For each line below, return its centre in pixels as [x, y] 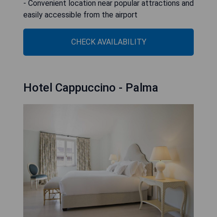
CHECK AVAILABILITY [108, 42]
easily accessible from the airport [80, 15]
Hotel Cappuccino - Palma [91, 88]
